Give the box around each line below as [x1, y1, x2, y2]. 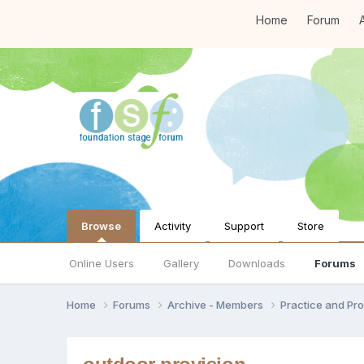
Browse [81, 219, 122, 232]
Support [224, 219, 265, 232]
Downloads [228, 257, 286, 270]
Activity [154, 219, 192, 232]
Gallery [163, 257, 200, 270]
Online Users [69, 257, 135, 270]
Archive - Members [167, 297, 266, 311]
